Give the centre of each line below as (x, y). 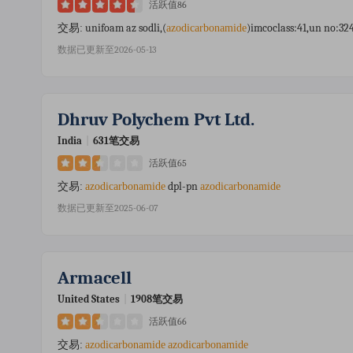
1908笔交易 (157, 299)
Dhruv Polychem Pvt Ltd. (156, 119)
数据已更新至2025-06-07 (108, 208)
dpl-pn (183, 186)
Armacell (95, 278)
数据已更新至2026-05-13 (107, 50)
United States (89, 299)
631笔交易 (116, 141)
